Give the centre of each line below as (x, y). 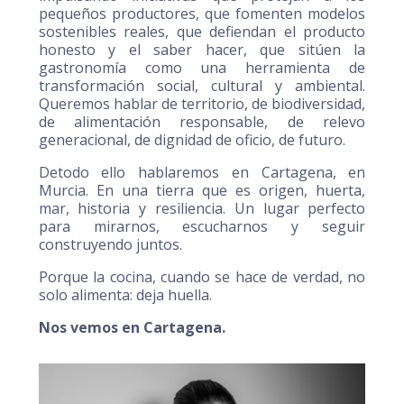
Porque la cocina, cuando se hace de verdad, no (202, 277)
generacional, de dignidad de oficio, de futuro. (192, 140)
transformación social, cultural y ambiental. (202, 86)
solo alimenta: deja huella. (125, 295)
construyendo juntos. (110, 244)
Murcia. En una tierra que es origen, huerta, (202, 190)
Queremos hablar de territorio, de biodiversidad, (202, 104)
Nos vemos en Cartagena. (132, 327)
